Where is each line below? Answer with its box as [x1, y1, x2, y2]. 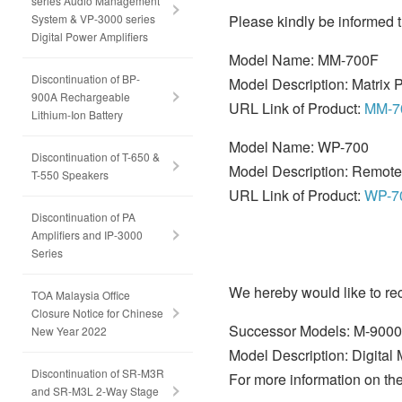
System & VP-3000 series [31, 11, 155, 26]
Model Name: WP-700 [229, 136, 369, 158]
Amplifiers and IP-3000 [31, 227, 143, 242]
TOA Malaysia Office [31, 287, 130, 302]
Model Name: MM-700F [229, 49, 379, 71]
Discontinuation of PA [31, 209, 135, 224]
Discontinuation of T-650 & [31, 149, 160, 164]
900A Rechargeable [31, 89, 130, 104]
